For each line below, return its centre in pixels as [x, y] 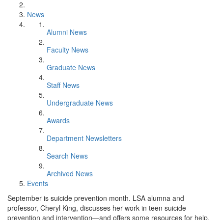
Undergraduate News [80, 103]
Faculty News [68, 50]
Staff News [63, 85]
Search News [67, 156]
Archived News [70, 173]
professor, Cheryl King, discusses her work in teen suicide [97, 208]
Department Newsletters [84, 138]
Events [38, 183]
